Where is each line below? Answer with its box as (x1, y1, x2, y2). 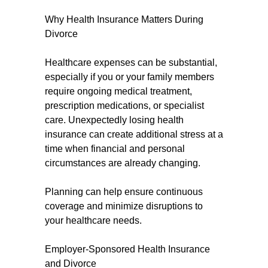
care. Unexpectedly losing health (45, 115, 184, 125)
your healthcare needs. (45, 215, 142, 226)
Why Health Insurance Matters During (45, 14, 203, 25)
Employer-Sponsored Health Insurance (45, 244, 210, 254)
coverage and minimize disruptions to (45, 201, 203, 211)
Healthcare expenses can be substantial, (45, 57, 217, 68)
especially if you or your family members (45, 72, 214, 82)
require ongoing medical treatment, (45, 86, 192, 96)
